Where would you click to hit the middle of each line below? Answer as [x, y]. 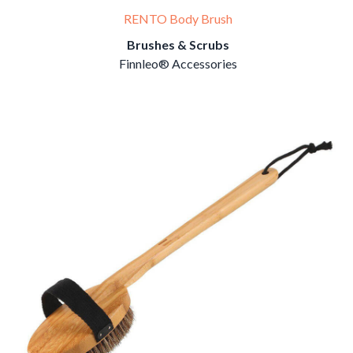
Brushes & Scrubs [178, 45]
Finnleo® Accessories [178, 64]
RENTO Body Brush [178, 19]
